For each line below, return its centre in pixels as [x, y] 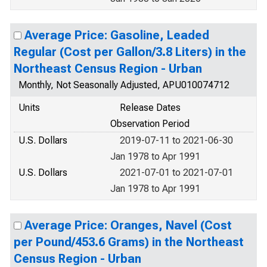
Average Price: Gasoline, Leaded [117, 35]
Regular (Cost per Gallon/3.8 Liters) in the [130, 52]
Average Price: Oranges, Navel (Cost [128, 225]
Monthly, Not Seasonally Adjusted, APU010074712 [124, 85]
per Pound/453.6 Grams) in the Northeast [129, 242]
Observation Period [150, 124]
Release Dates [150, 108]
